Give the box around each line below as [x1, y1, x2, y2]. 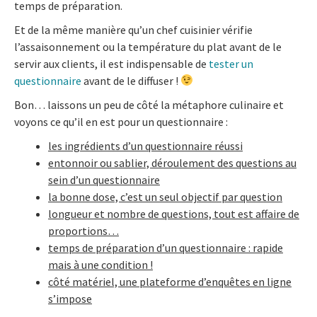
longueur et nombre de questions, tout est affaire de [48, 206, 299, 221]
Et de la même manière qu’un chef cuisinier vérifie [14, 22, 253, 37]
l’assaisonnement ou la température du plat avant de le [14, 39, 282, 54]
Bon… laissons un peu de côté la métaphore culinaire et [14, 97, 284, 112]
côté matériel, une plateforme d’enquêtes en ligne [48, 274, 292, 289]
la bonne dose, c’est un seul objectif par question [48, 189, 282, 204]
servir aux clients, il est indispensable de [14, 56, 209, 71]
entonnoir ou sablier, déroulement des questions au [48, 155, 296, 170]
